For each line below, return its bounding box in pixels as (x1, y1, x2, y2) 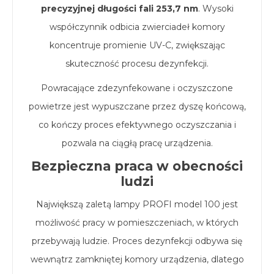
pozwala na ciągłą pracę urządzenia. (61, 137, 213, 149)
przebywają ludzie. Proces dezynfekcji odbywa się (32, 235, 242, 246)
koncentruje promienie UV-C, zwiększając (49, 39, 225, 51)
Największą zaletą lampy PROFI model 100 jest (36, 198, 238, 210)
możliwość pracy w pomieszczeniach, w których (35, 217, 239, 228)
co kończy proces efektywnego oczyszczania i (38, 119, 236, 130)
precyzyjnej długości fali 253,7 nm (40, 2, 198, 14)
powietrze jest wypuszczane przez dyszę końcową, (28, 100, 246, 112)
